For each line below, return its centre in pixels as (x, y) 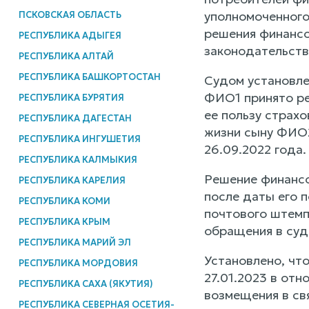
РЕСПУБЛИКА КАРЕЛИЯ (72, 180)
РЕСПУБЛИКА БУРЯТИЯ (71, 97)
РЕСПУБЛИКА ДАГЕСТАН (75, 118)
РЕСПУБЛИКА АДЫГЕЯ (70, 35)
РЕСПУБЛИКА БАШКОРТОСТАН (89, 77)
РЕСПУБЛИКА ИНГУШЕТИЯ (79, 139)
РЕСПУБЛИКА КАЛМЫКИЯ (78, 159)
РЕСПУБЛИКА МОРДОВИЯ (78, 263)
